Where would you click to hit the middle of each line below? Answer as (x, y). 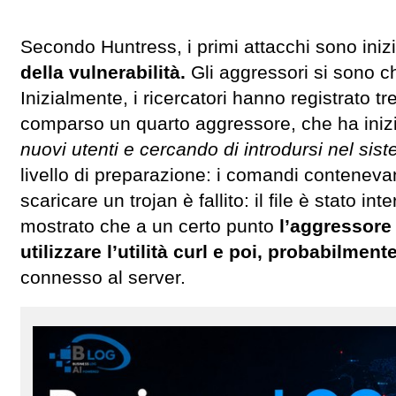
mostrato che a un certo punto (147, 227)
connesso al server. (103, 278)
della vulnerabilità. (106, 73)
